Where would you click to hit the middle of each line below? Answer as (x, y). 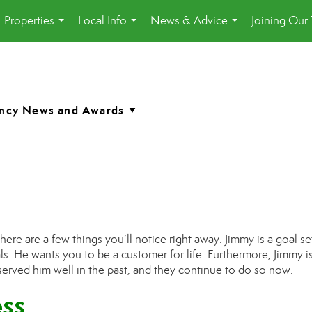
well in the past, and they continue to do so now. (172, 270)
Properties (29, 21)
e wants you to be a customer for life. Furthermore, (148, 255)
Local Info (102, 21)
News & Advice (189, 21)
